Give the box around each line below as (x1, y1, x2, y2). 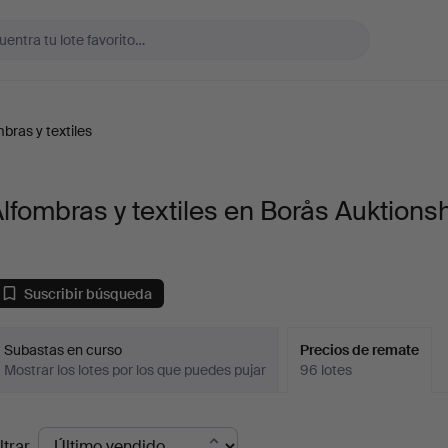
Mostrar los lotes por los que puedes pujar (4, 361, 267, 379)
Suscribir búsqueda (24, 284, 153, 303)
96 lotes (300, 361, 353, 379)
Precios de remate (300, 341, 420, 359)
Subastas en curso (4, 341, 123, 359)
